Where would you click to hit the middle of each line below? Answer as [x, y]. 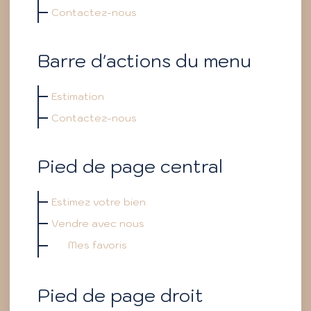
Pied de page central [130, 166]
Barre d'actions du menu [144, 61]
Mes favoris [98, 245]
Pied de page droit [120, 295]
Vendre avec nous [98, 223]
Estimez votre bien [99, 202]
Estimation [78, 96]
